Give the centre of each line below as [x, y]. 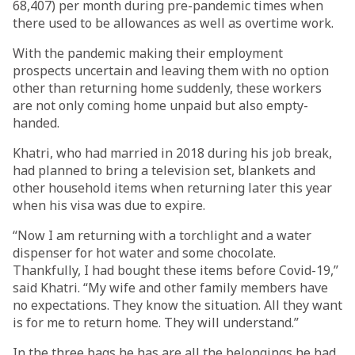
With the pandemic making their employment [148, 53]
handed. [36, 123]
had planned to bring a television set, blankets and [164, 170]
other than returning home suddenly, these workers [167, 88]
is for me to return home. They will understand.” [156, 323]
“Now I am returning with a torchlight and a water [162, 235]
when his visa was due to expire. [109, 205]
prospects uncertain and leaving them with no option [171, 71]
